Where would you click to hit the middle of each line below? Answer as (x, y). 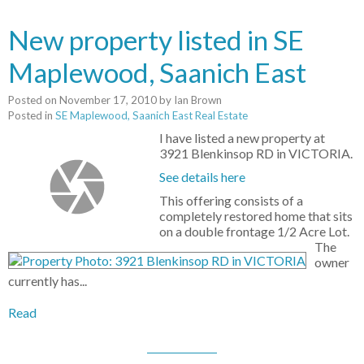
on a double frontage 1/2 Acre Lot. (255, 232)
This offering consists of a (232, 201)
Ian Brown (198, 100)
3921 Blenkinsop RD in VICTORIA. (256, 154)
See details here (203, 177)
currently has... (48, 281)
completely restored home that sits (256, 216)
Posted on (34, 100)
